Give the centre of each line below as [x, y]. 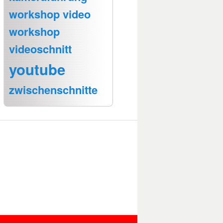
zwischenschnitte [53, 90]
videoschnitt [40, 49]
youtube [37, 69]
